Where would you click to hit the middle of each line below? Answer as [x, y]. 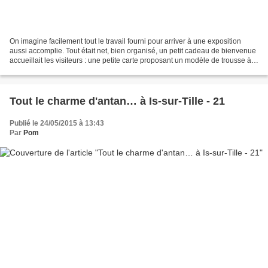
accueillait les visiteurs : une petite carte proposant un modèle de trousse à [130, 60]
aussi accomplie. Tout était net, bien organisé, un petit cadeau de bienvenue [133, 51]
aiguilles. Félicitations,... [48, 70]
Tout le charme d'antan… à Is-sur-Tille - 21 [117, 101]
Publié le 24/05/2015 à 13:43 [57, 123]
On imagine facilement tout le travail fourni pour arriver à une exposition [125, 41]
